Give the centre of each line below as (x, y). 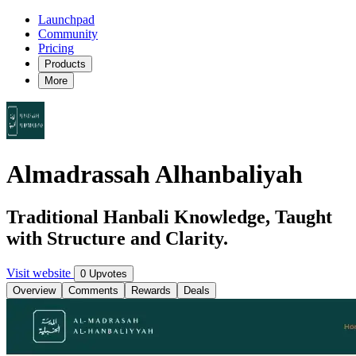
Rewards (151, 290)
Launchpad (66, 19)
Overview (34, 290)
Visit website (40, 273)
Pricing (56, 48)
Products (65, 64)
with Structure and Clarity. (117, 238)
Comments (93, 290)
